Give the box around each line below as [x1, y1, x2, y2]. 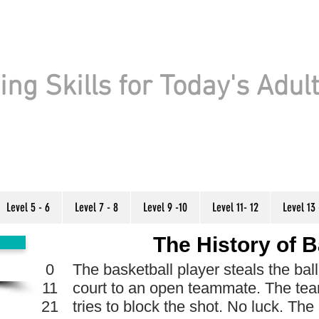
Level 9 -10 [143, 200, 187, 214]
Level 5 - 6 [6, 200, 50, 214]
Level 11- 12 [211, 200, 258, 214]
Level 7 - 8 [75, 200, 118, 214]
